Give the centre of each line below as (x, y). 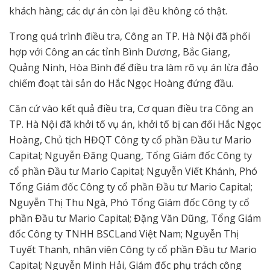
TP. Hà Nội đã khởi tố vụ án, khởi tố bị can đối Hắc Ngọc (135, 124)
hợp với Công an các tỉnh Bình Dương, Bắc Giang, (120, 52)
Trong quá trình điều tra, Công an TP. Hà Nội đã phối (130, 36)
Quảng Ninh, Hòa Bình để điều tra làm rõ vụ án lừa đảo (134, 67)
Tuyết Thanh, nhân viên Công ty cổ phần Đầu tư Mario (133, 249)
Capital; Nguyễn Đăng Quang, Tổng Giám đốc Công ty (130, 155)
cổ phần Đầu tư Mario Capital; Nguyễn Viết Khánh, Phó (133, 171)
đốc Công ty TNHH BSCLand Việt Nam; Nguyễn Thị (124, 234)
